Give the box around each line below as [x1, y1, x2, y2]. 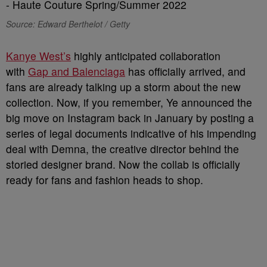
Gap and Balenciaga [28, 64, 125, 79]
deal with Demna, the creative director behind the [6, 141, 239, 156]
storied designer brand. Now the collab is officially [6, 157, 240, 172]
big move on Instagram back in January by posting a [6, 110, 254, 125]
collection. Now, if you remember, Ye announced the [6, 95, 252, 110]
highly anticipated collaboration [71, 48, 221, 63]
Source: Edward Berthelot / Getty [6, 18, 130, 30]
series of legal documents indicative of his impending [6, 126, 256, 141]
